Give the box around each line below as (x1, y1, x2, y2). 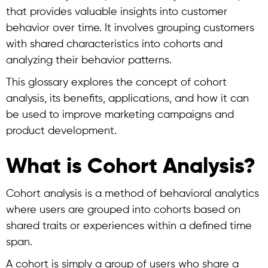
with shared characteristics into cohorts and (6, 39, 223, 50)
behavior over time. (6, 23, 105, 33)
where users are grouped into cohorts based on (6, 205, 240, 215)
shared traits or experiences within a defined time (6, 221, 252, 232)
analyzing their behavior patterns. (6, 55, 172, 66)
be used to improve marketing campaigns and (6, 109, 234, 120)
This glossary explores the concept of (6, 77, 194, 88)
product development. (6, 126, 117, 136)
